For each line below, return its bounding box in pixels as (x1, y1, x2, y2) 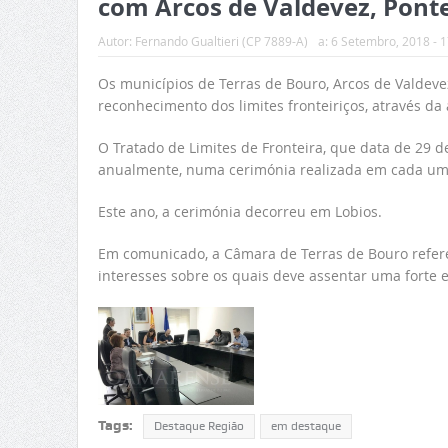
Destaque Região (153, 418, 244, 433)
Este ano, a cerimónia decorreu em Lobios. (97, 202, 382, 222)
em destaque (270, 418, 341, 433)
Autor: (97, 33, 135, 50)
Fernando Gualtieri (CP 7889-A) (134, 33, 308, 50)
